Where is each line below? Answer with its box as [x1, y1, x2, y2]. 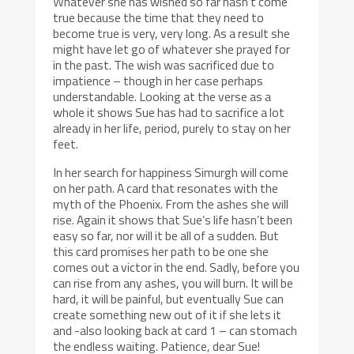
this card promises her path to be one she [53, 241, 269, 261]
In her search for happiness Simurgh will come [53, 162, 289, 182]
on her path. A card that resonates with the [53, 178, 279, 198]
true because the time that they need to [53, 7, 265, 27]
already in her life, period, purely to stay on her [53, 118, 292, 137]
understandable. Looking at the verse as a [53, 86, 272, 106]
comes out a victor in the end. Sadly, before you [53, 257, 300, 277]
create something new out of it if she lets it [53, 304, 282, 324]
